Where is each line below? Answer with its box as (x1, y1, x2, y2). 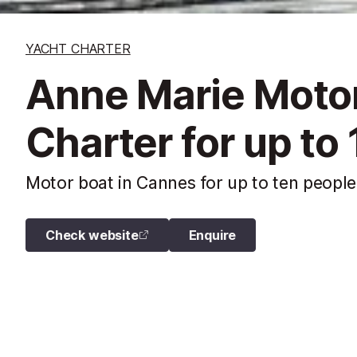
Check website (45, 226, 139, 243)
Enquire (188, 226, 237, 243)
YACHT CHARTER (25, 40, 131, 57)
